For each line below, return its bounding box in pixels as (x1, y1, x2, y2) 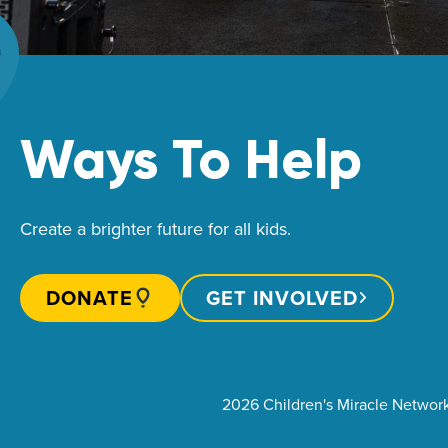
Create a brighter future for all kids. (20, 215, 291, 241)
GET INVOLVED (206, 282, 358, 312)
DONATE (46, 282, 133, 312)
